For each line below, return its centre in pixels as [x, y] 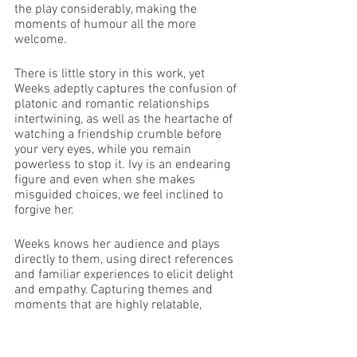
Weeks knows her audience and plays [119, 245]
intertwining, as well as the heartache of [125, 120]
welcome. [42, 40]
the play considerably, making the [107, 10]
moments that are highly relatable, [110, 305]
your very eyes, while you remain [104, 150]
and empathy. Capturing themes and [115, 290]
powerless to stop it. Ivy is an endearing [124, 165]
